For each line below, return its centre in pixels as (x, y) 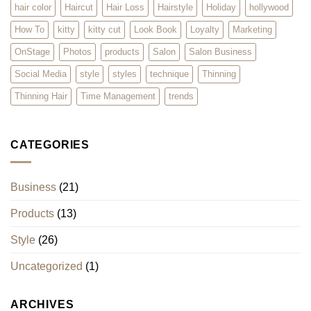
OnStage (32, 52)
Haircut (79, 8)
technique (169, 74)
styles (125, 74)
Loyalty (205, 30)
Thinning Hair (41, 96)
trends (181, 96)
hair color (33, 8)
